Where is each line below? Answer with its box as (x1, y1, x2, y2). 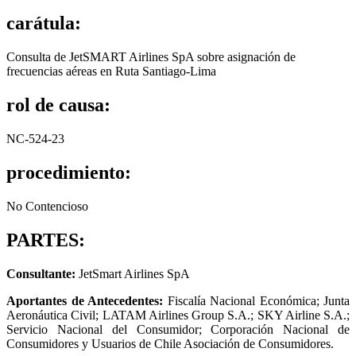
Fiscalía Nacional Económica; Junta (163, 293, 350, 308)
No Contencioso (6, 199, 88, 213)
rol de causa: (6, 95, 110, 116)
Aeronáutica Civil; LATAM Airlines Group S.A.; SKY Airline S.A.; (6, 308, 350, 322)
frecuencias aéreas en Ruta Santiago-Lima (6, 64, 216, 79)
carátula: (6, 13, 81, 34)
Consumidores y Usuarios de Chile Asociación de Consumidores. (6, 336, 334, 350)
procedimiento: (6, 161, 131, 183)
